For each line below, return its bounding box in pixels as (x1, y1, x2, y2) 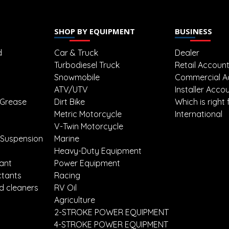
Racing (54, 170, 80, 181)
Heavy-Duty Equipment (54, 146, 142, 156)
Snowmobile (54, 72, 100, 83)
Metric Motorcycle (54, 109, 122, 120)
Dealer (175, 48, 199, 58)
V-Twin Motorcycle (54, 121, 123, 132)
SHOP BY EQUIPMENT (54, 26, 135, 37)
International (175, 109, 222, 120)
